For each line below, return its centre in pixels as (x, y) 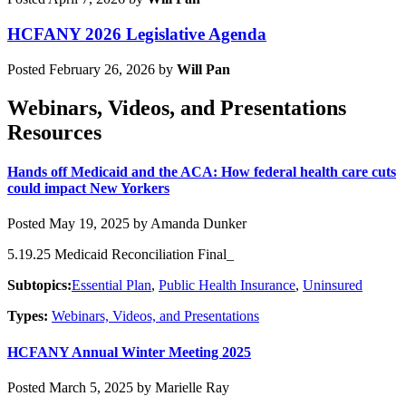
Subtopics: (39, 285)
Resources (54, 132)
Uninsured (333, 285)
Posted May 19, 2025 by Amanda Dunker (127, 224)
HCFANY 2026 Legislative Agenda (137, 34)
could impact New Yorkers (88, 188)
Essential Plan (111, 285)
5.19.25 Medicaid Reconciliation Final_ (121, 255)
